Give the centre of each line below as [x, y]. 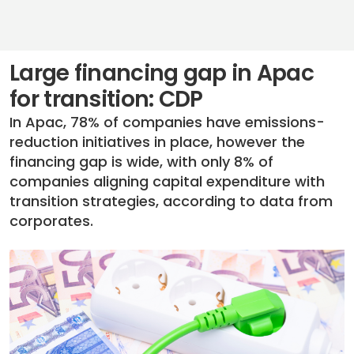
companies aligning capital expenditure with [167, 181]
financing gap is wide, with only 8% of [141, 162]
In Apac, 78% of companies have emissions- [167, 122]
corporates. [51, 221]
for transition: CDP [106, 99]
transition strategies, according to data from [171, 201]
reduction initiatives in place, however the [157, 142]
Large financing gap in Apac [162, 73]
